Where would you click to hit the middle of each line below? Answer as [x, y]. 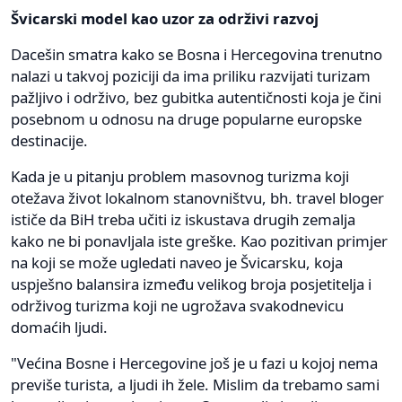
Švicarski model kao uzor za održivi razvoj [165, 19]
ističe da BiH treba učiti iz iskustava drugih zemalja [183, 220]
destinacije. [49, 141]
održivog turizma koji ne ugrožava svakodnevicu [177, 306]
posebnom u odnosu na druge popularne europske [186, 119]
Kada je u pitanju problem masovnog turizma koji [180, 177]
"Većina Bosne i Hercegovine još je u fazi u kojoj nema [194, 363]
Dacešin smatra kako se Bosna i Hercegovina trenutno [197, 55]
